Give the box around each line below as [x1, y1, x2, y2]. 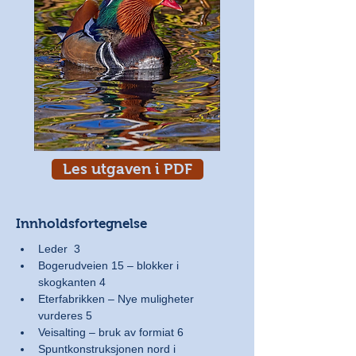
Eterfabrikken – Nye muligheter [38, 292, 197, 305]
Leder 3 [38, 242, 80, 255]
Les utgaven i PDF [63, 161, 192, 177]
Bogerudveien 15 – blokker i [38, 259, 182, 272]
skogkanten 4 [38, 276, 106, 288]
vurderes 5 [38, 309, 92, 322]
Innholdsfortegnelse [16, 216, 147, 231]
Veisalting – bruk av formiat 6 [38, 326, 184, 339]
